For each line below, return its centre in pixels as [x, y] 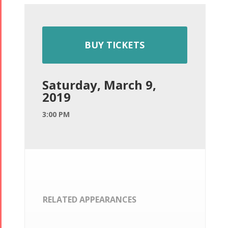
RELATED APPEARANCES [89, 199]
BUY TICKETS [115, 45]
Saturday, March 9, [99, 85]
